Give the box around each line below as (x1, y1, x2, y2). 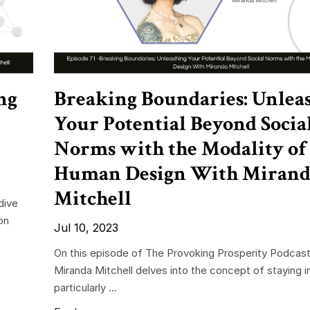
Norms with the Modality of (53, 135, 306, 163)
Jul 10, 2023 (53, 220, 118, 235)
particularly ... (53, 280, 117, 294)
